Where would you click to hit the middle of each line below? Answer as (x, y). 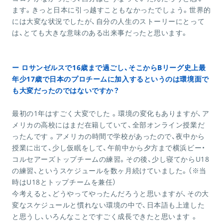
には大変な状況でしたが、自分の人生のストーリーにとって (109, 21)
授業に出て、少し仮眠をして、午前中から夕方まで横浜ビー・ (109, 148)
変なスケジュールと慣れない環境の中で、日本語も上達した (109, 205)
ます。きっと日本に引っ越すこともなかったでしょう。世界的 (111, 10)
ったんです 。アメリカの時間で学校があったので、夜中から (109, 136)
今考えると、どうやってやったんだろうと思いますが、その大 (111, 194)
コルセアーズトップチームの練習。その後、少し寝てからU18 (111, 159)
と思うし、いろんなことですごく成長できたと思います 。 (105, 217)
